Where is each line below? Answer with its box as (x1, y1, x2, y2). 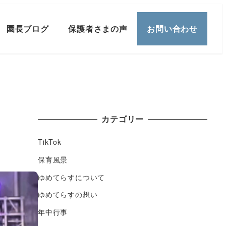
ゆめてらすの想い (38, 189, 98, 200)
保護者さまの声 (68, 23, 128, 35)
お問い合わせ (147, 23, 198, 35)
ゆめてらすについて (38, 172, 105, 182)
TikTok (38, 137, 62, 147)
